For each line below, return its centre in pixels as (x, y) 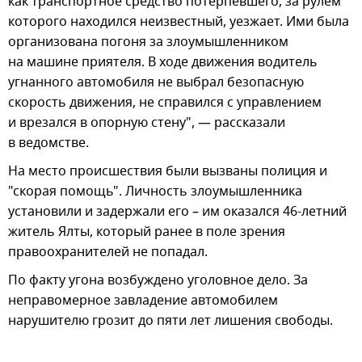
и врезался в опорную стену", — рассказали (147, 123)
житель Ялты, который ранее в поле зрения (147, 232)
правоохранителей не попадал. (108, 253)
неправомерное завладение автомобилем (143, 301)
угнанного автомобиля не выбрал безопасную (156, 83)
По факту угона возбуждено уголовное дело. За (158, 281)
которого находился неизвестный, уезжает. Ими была (179, 22)
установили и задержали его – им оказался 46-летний (177, 212)
